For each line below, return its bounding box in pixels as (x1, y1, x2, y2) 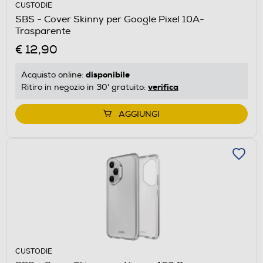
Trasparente (15, 25, 70, 37)
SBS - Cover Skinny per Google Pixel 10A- (15, 13, 204, 25)
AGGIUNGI (119, 109, 160, 119)
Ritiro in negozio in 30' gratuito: (21, 82, 148, 92)
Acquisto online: (21, 69, 86, 80)
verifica (148, 81, 178, 92)
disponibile (86, 69, 130, 80)
